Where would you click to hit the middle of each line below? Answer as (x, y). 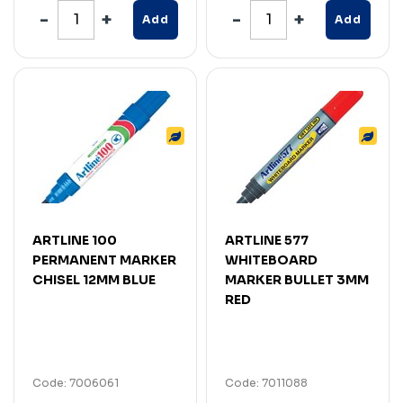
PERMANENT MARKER (104, 260)
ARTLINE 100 (75, 240)
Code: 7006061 (76, 382)
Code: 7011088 (266, 382)
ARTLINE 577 (267, 240)
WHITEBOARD (271, 260)
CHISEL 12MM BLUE (94, 279)
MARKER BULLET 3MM (297, 279)
